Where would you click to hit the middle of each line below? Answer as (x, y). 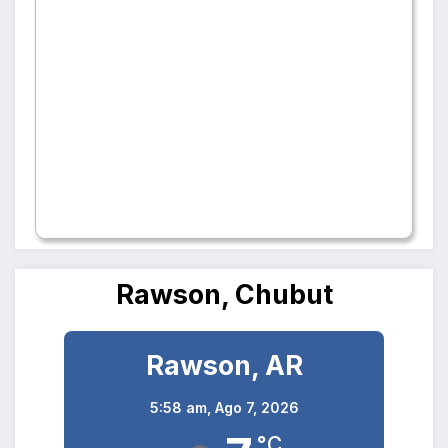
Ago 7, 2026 (256, 408)
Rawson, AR (224, 366)
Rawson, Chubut (224, 295)
